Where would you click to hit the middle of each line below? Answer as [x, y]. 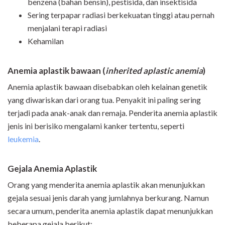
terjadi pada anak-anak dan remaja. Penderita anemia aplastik [113, 113]
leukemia [23, 139]
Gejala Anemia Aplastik [52, 169]
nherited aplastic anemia [155, 71]
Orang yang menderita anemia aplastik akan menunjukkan [106, 185]
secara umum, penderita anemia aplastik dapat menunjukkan [110, 211]
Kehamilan [46, 41]
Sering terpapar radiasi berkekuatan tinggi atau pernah [121, 15]
